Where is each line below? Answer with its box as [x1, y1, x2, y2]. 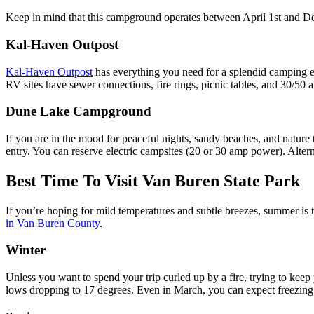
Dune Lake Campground [6, 104, 151, 119]
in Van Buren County [6, 217, 100, 229]
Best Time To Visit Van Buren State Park [6, 171, 304, 190]
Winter [6, 243, 46, 258]
